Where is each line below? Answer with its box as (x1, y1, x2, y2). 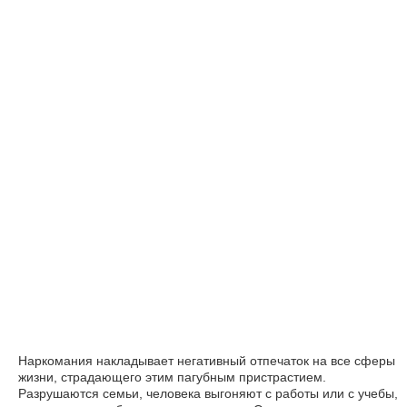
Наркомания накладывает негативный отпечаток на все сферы (18, 353, 395, 368)
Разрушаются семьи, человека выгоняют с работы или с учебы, (18, 386, 398, 401)
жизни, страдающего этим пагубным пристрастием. (18, 370, 326, 384)
